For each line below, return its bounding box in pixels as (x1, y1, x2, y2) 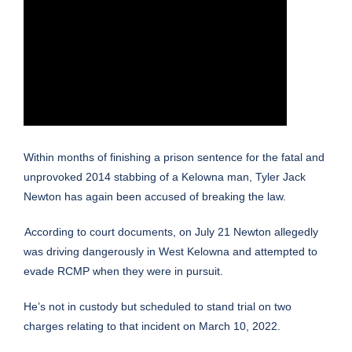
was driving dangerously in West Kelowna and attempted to (24, 245, 317, 258)
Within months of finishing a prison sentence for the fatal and (24, 151, 324, 164)
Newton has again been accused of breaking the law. (24, 190, 286, 203)
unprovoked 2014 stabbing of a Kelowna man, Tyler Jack (24, 170, 306, 184)
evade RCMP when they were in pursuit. (24, 265, 223, 278)
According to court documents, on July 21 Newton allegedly (24, 225, 318, 239)
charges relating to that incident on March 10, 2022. (24, 320, 280, 333)
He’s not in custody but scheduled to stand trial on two (24, 300, 291, 313)
